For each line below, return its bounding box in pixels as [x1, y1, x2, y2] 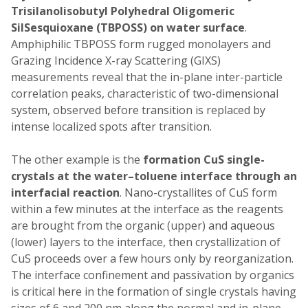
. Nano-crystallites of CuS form [120, 184, 277, 200]
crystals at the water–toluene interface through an [11, 168, 297, 184]
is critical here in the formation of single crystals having [11, 283, 296, 299]
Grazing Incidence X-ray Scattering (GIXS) [11, 52, 221, 68]
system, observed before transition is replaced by [11, 102, 265, 118]
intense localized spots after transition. [11, 118, 212, 134]
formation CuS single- [143, 151, 265, 167]
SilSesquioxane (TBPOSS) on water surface [11, 19, 245, 35]
